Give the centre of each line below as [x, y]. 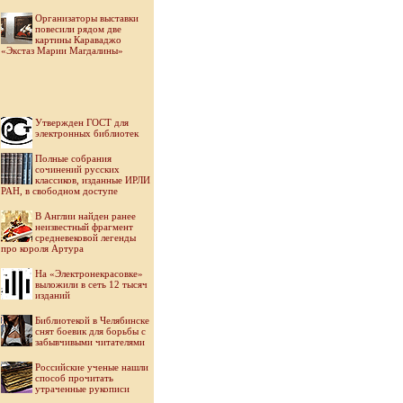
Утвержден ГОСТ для [82, 122]
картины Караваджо [78, 40]
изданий [53, 295]
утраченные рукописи [82, 389]
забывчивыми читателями [90, 342]
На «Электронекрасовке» [89, 273]
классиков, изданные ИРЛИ [93, 180]
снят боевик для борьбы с [90, 331]
